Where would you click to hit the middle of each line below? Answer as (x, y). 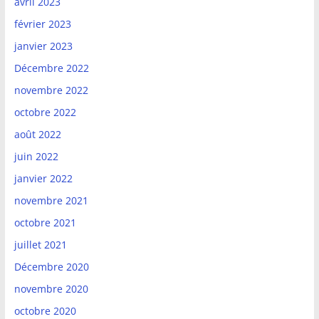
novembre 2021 (51, 201)
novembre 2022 (51, 90)
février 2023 (42, 24)
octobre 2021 (45, 223)
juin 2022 (36, 157)
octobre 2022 (45, 113)
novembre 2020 (51, 289)
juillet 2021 (40, 245)
